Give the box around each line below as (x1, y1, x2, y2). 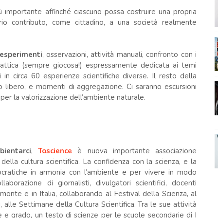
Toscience (38, 145, 73, 156)
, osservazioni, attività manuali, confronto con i (42, 49, 197, 59)
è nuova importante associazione (72, 145, 197, 156)
